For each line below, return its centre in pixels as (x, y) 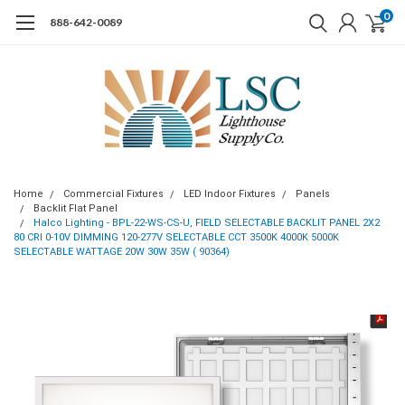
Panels (313, 194)
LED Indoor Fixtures (230, 194)
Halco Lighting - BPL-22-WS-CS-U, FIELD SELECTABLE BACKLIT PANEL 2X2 (207, 223)
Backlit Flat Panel (75, 208)
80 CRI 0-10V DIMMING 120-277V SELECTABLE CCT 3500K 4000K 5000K (176, 237)
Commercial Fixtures (113, 194)
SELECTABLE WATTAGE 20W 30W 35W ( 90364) (122, 252)
